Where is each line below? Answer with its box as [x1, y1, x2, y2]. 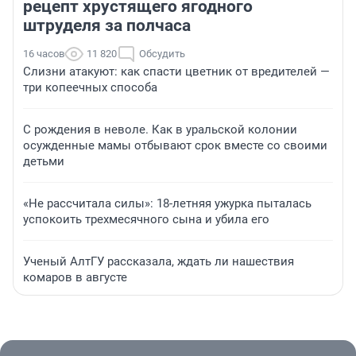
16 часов [23, 47, 64, 60]
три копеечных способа [23, 79, 157, 95]
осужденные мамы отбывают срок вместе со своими [23, 137, 327, 153]
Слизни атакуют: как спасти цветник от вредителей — [23, 64, 330, 79]
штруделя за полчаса [23, 15, 191, 35]
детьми [23, 153, 64, 168]
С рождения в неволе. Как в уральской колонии [23, 122, 297, 137]
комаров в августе [23, 269, 127, 284]
